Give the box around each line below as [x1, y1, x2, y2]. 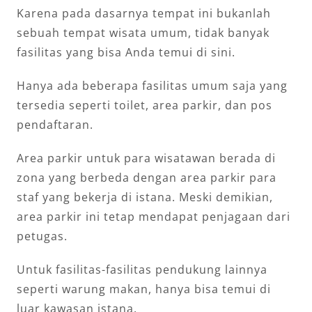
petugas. [17, 228, 68, 244]
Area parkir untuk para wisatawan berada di [17, 150, 276, 166]
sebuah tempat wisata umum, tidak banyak [17, 25, 270, 41]
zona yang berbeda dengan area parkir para [17, 170, 276, 186]
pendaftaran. [17, 117, 93, 133]
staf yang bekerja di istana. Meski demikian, [17, 189, 273, 205]
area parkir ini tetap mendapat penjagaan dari [17, 209, 290, 225]
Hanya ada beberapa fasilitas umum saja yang [17, 78, 288, 94]
